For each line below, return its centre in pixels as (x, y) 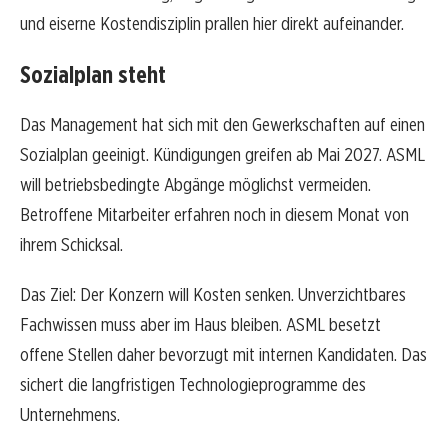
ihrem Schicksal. (71, 245)
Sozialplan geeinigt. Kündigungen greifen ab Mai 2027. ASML (222, 155)
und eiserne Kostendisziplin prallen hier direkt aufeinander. (212, 24)
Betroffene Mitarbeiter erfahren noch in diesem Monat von (214, 215)
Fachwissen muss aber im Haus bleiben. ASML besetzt (200, 325)
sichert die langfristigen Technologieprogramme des (193, 385)
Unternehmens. (70, 415)
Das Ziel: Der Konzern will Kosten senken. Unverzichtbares (213, 295)
